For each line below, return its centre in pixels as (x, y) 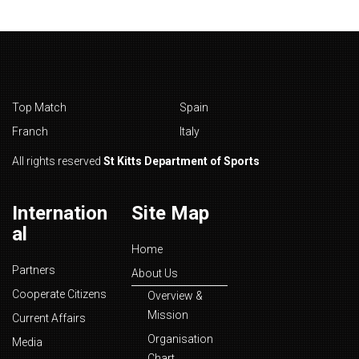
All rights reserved (58, 161)
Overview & (175, 296)
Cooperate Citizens (59, 294)
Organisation (181, 339)
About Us (155, 273)
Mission (168, 315)
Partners (34, 270)
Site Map (171, 213)
